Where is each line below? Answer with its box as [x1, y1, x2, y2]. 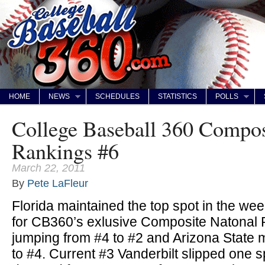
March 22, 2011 [12, 162, 85, 174]
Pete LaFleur [27, 177, 88, 189]
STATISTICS [158, 92, 197, 101]
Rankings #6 [12, 137, 119, 165]
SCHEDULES [95, 92, 140, 101]
